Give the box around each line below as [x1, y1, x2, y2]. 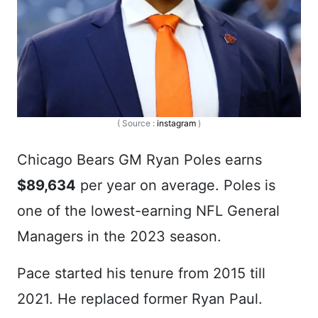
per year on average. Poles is [76, 176, 275, 194]
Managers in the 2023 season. [17, 227, 221, 245]
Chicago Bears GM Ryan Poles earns [17, 150, 262, 168]
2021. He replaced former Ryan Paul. [17, 290, 263, 307]
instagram [157, 117, 196, 128]
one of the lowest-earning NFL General [17, 202, 280, 219]
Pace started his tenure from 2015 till [17, 264, 265, 282]
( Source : [117, 117, 157, 128]
